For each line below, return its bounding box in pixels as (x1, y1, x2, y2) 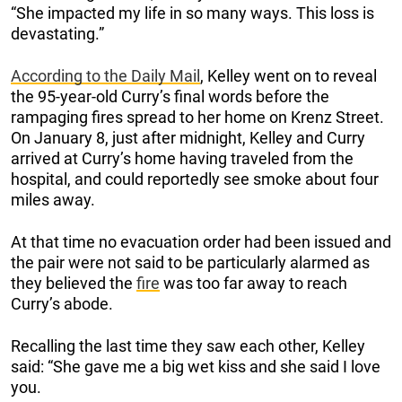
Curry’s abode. (11, 293, 113, 313)
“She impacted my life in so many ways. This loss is (11, 3, 374, 22)
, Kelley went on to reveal (200, 66, 377, 85)
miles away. (11, 189, 95, 209)
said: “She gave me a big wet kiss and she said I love (11, 356, 380, 376)
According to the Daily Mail (11, 66, 200, 85)
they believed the (11, 273, 136, 293)
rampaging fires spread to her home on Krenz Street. (11, 107, 384, 127)
